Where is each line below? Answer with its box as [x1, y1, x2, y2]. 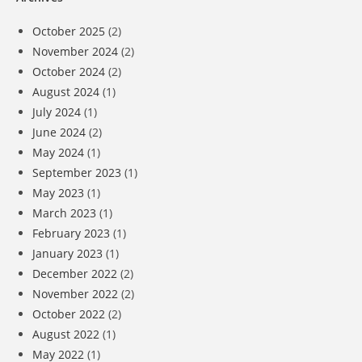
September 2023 [32, 164, 121, 180]
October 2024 [32, 63, 105, 79]
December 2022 [32, 265, 117, 281]
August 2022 [32, 326, 99, 342]
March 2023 [32, 204, 96, 221]
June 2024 [32, 124, 86, 140]
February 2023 [32, 225, 110, 241]
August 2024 [32, 83, 99, 99]
